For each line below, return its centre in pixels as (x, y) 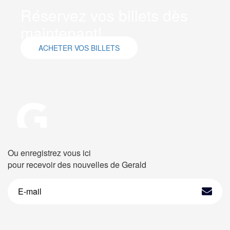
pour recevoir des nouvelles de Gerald (77, 164)
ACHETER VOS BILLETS (79, 48)
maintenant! (61, 33)
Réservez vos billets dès (104, 15)
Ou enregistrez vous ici (49, 152)
